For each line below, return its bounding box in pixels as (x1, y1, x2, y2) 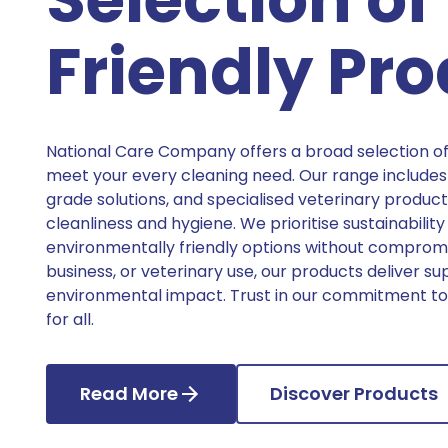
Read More (80, 381, 178, 406)
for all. (46, 308, 94, 331)
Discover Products (270, 381, 438, 406)
